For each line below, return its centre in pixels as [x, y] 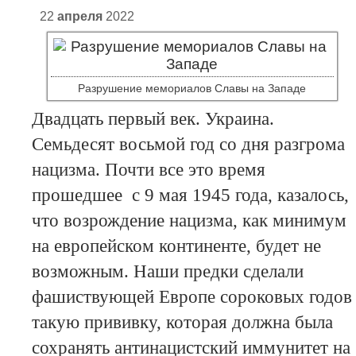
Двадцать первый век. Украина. [153, 119]
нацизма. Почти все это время [148, 170]
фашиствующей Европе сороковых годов [192, 297]
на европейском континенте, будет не [176, 246]
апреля [79, 17]
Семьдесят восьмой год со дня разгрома [188, 145]
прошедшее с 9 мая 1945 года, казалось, [190, 195]
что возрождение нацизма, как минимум [189, 221]
